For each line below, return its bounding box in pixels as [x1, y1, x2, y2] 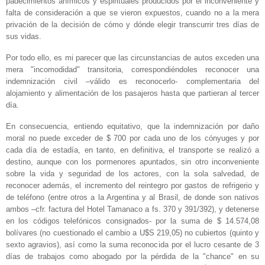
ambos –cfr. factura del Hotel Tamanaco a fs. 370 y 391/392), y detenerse [6, 204, 259, 214]
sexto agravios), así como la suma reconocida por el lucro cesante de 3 [6, 240, 259, 249]
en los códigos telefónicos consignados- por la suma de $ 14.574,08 [6, 216, 259, 225]
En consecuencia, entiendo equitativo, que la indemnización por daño [6, 121, 259, 131]
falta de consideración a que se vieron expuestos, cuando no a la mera [6, 8, 259, 18]
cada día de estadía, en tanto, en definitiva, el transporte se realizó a [6, 145, 259, 154]
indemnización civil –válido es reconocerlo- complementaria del [6, 76, 259, 86]
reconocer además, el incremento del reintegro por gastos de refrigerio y [6, 180, 259, 190]
